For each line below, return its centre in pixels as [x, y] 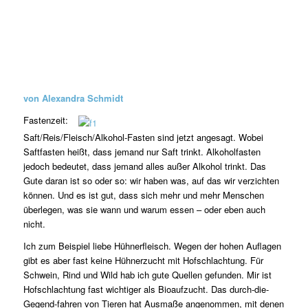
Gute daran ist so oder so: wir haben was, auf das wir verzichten [151, 181]
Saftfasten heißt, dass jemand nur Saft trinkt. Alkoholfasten [142, 152]
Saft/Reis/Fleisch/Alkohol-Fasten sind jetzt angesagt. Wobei [143, 137]
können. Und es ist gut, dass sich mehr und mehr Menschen [143, 195]
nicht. [34, 224]
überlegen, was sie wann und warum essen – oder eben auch [144, 210]
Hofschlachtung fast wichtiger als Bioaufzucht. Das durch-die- [146, 289]
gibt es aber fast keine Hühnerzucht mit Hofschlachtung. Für [143, 261]
